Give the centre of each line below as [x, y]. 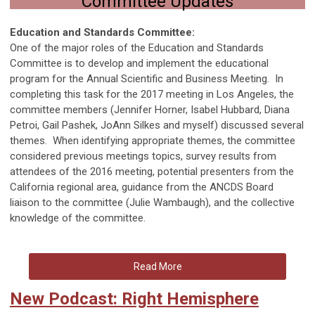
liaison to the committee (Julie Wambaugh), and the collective [152, 202]
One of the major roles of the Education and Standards [137, 47]
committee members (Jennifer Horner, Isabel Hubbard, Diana [150, 109]
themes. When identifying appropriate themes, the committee [153, 140]
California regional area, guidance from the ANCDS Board [142, 187]
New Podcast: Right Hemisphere [134, 298]
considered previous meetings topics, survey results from [143, 156]
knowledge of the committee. [79, 218]
